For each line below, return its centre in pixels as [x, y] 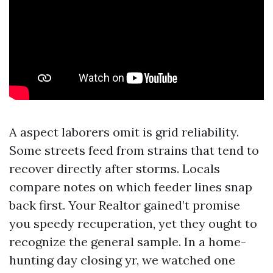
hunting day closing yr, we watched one [122, 260]
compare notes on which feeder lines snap [131, 187]
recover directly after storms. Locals [115, 168]
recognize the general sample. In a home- [128, 242]
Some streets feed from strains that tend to [134, 150]
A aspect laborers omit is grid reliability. [124, 132]
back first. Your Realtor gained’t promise [125, 205]
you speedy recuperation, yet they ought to [133, 223]
